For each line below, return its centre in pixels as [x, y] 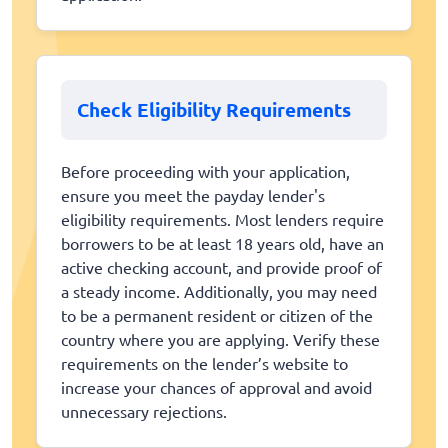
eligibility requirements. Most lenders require [222, 219]
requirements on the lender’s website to [204, 363]
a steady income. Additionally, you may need [219, 291]
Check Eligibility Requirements [214, 110]
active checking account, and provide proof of [221, 267]
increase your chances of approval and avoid [216, 387]
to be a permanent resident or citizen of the [217, 315]
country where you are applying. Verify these [220, 339]
